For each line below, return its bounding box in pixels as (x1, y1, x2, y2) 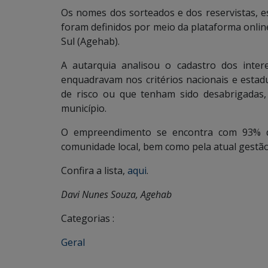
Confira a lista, (61, 163, 127, 177)
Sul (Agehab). (61, 34, 120, 48)
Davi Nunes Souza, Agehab (61, 187, 172, 201)
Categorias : (61, 211, 114, 225)
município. (61, 101, 106, 115)
